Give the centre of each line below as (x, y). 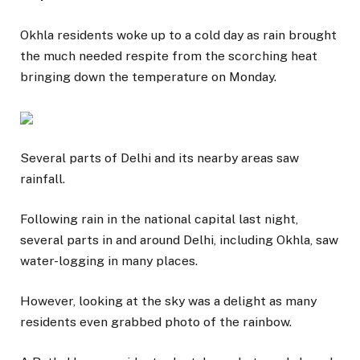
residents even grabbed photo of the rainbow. (156, 321)
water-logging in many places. (109, 260)
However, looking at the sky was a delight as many (168, 301)
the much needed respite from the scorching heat (169, 56)
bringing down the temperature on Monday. (148, 77)
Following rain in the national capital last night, (159, 219)
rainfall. (43, 178)
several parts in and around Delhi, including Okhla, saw (179, 239)
